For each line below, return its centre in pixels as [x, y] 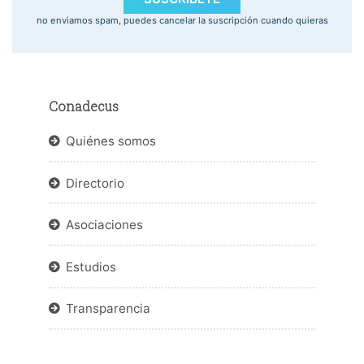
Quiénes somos [110, 141]
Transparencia [108, 309]
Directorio [95, 183]
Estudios [91, 266]
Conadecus [83, 106]
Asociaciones [104, 225]
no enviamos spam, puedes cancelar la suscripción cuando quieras [182, 21]
